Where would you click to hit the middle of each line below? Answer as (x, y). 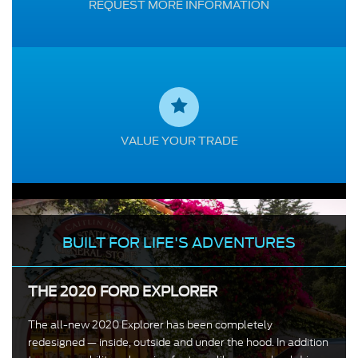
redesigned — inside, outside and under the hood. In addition (178, 343)
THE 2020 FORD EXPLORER (123, 292)
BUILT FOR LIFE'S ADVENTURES (179, 243)
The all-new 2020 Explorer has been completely (150, 325)
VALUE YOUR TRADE (179, 141)
